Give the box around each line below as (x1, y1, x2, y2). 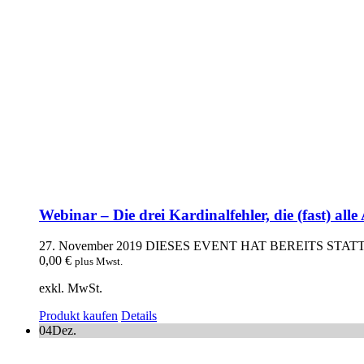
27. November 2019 (39, 239, 142, 253)
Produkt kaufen (39, 309, 118, 323)
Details (121, 309, 157, 323)
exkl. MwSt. (39, 281, 102, 296)
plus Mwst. (75, 255, 123, 268)
